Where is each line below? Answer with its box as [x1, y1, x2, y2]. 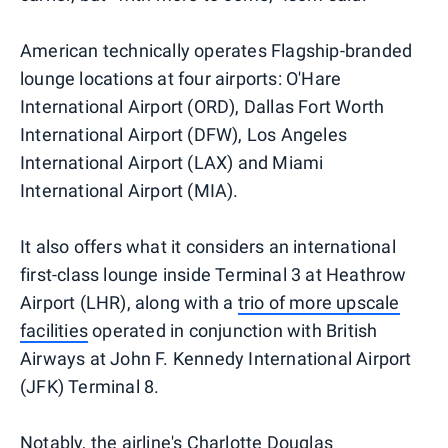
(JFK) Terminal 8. [20, 375, 160, 397]
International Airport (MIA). [20, 179, 239, 201]
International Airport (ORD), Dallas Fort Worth [20, 95, 385, 117]
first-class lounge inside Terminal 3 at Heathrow [20, 263, 407, 285]
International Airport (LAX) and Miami [20, 151, 324, 173]
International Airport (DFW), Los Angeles [20, 123, 348, 145]
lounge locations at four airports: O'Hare [20, 67, 342, 89]
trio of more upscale [237, 291, 400, 313]
